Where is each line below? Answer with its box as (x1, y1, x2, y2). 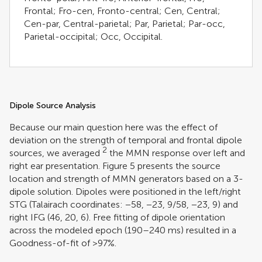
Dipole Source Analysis (9, 100, 96, 111)
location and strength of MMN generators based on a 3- (9, 173, 243, 184)
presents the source (135, 160, 220, 171)
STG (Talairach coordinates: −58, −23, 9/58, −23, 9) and (9, 198, 238, 210)
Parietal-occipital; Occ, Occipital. (24, 30, 163, 42)
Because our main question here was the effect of (9, 121, 218, 133)
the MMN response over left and (109, 147, 245, 158)
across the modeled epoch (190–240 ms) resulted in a (9, 224, 236, 236)
